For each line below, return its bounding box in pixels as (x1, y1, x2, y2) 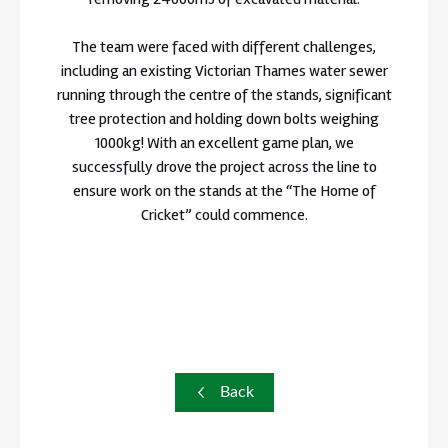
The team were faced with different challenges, (72, 36, 376, 57)
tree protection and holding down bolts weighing (69, 108, 379, 129)
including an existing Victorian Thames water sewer (60, 60, 388, 81)
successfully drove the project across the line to (71, 156, 377, 177)
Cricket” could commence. (140, 204, 308, 225)
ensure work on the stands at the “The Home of (72, 180, 376, 201)
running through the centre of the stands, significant (56, 84, 392, 105)
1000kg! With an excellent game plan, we (94, 132, 354, 153)
